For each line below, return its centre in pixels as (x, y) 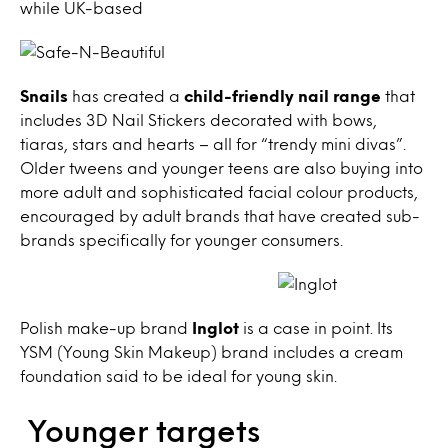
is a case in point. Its (316, 327)
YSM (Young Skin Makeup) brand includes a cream (211, 351)
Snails (44, 95)
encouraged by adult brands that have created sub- (220, 215)
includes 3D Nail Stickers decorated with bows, (198, 119)
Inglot (215, 327)
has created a (126, 95)
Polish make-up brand (106, 327)
